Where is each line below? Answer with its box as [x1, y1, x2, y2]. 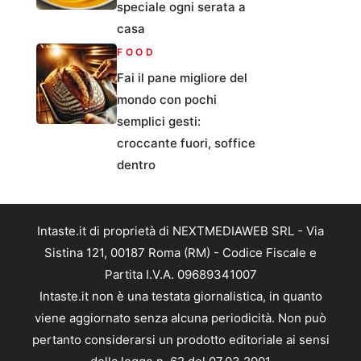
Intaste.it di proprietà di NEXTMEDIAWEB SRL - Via [37, 223, 324, 239]
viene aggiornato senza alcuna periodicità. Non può [35, 310, 326, 326]
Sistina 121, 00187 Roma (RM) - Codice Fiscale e [44, 245, 317, 261]
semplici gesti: [117, 114, 201, 130]
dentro [117, 157, 156, 173]
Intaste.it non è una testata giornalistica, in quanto [39, 288, 322, 305]
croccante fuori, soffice [117, 135, 255, 151]
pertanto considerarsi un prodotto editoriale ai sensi [31, 332, 330, 348]
